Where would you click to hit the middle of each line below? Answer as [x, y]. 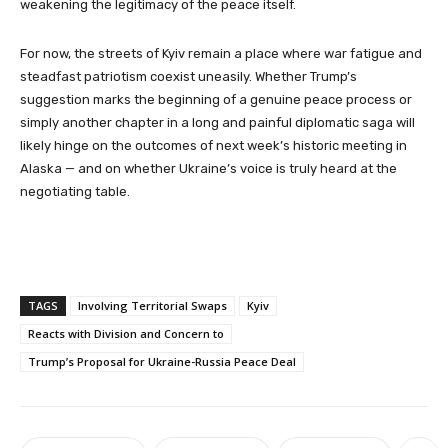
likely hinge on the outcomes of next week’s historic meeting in [213, 145]
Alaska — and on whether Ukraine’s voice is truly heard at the [208, 168]
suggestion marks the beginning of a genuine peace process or [216, 99]
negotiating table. [75, 191]
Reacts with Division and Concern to [126, 333]
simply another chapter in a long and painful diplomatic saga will [217, 122]
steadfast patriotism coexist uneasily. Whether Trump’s [188, 76]
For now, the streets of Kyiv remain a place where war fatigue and [221, 53]
